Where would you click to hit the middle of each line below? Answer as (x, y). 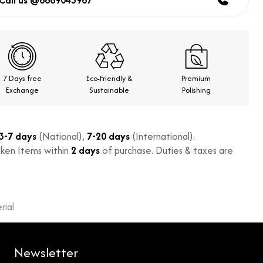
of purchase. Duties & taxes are (166, 150)
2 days (85, 150)
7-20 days (108, 136)
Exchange (22, 90)
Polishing (196, 90)
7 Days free (22, 78)
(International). (162, 136)
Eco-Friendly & (109, 78)
